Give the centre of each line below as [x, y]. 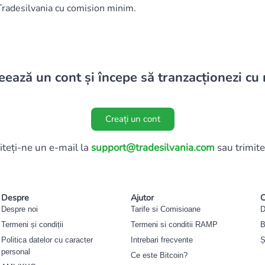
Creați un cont [132, 119]
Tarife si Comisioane [166, 209]
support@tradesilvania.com [153, 147]
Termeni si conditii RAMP [174, 224]
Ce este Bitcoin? [159, 255]
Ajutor [143, 197]
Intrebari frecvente [162, 240]
